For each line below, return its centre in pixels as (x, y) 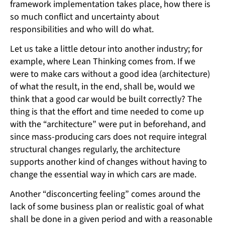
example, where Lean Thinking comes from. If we (103, 61)
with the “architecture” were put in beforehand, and (108, 124)
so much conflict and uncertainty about (85, 17)
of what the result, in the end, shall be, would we (102, 86)
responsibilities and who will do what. (82, 29)
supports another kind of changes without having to (108, 162)
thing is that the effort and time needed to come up (107, 111)
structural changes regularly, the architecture (95, 149)
